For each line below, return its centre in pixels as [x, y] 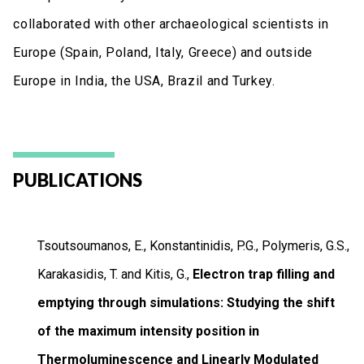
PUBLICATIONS [78, 180]
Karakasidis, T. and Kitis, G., [114, 274]
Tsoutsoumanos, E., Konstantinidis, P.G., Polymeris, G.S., [194, 245]
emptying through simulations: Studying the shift [186, 302]
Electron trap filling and [264, 274]
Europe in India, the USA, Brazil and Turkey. [144, 80]
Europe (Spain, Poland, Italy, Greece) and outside [163, 52]
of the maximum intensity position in [149, 331]
